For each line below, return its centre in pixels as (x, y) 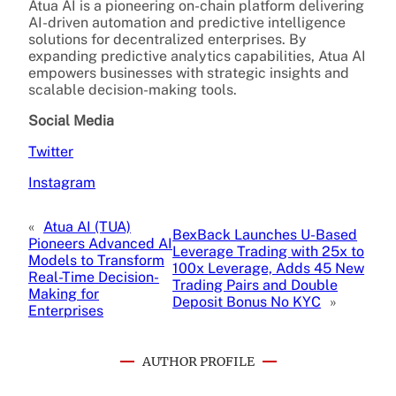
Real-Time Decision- (94, 277)
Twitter (51, 151)
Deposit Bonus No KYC (247, 302)
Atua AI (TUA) (87, 226)
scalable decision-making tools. (133, 89)
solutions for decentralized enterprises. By (168, 39)
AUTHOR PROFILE (198, 361)
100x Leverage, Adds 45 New (269, 269)
